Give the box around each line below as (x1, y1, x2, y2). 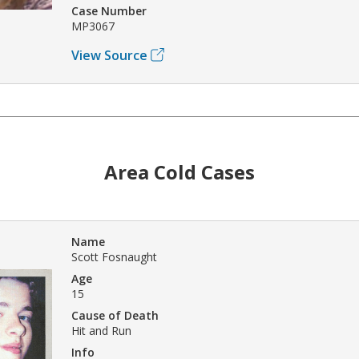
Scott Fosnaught (71, 248, 157, 264)
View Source (71, 46, 147, 64)
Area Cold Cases (104, 158, 255, 185)
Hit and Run (71, 322, 131, 338)
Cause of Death (71, 307, 159, 323)
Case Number (71, 2, 147, 18)
